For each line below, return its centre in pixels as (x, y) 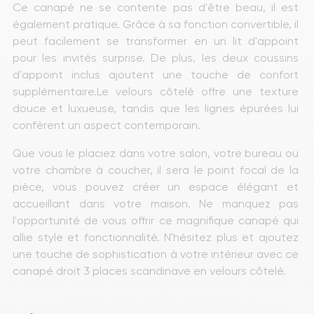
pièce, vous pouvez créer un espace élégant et (157, 186)
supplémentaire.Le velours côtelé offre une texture (157, 91)
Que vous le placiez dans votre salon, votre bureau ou (157, 153)
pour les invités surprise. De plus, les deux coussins (157, 57)
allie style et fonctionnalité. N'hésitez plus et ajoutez (157, 237)
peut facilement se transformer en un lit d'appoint (157, 41)
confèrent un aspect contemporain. (107, 125)
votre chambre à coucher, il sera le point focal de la (157, 170)
